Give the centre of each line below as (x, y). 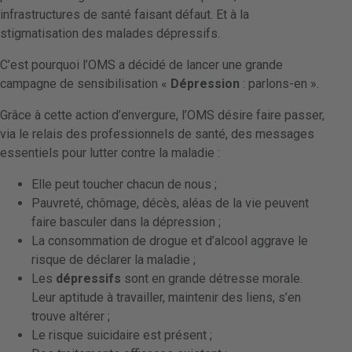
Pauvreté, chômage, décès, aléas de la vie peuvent (170, 203)
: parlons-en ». (279, 84)
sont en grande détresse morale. (212, 279)
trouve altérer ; (71, 317)
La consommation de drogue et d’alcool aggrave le (170, 241)
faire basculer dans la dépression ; (126, 222)
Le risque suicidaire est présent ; (122, 335)
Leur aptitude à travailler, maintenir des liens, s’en (166, 298)
